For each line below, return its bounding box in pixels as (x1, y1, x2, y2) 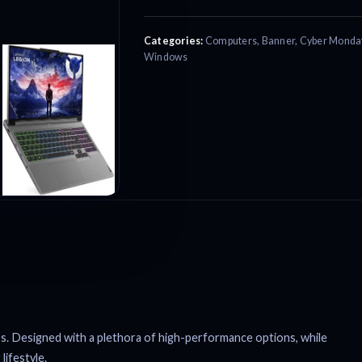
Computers (204, 35, 258, 47)
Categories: (143, 35, 204, 47)
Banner (261, 35, 296, 47)
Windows (143, 51, 188, 63)
